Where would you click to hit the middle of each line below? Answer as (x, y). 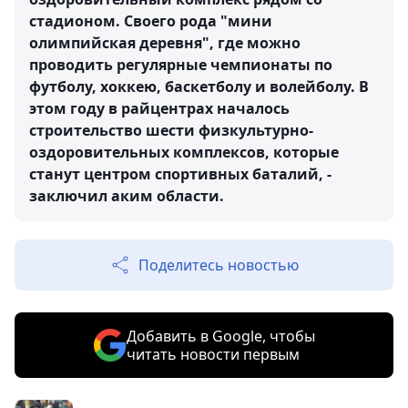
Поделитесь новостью (219, 265)
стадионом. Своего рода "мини (151, 21)
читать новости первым (213, 355)
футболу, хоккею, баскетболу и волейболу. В (199, 87)
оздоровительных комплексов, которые (184, 153)
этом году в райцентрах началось (159, 109)
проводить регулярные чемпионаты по (181, 65)
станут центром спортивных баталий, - (180, 174)
